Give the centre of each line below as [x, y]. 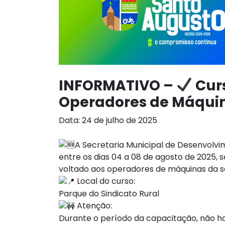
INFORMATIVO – [118, 85]
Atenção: [93, 205]
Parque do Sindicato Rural [109, 193]
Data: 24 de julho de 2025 [108, 120]
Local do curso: [105, 181]
